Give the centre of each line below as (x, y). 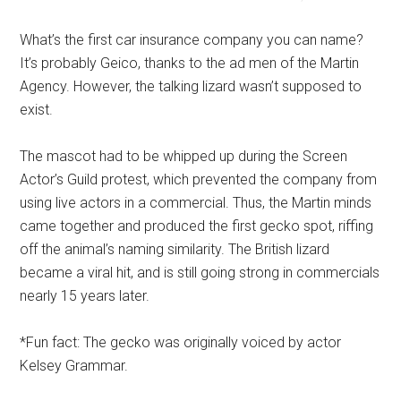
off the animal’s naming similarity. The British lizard (175, 249)
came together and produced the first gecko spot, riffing (197, 226)
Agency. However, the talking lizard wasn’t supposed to (191, 86)
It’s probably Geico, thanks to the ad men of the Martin (190, 63)
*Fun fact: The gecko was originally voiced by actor (181, 342)
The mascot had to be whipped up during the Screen (184, 156)
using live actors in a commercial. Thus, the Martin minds (196, 203)
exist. (37, 110)
